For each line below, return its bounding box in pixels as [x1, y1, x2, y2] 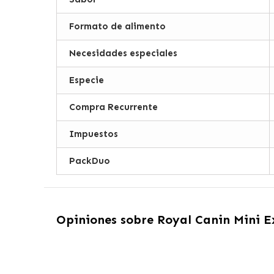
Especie [68, 74, 104, 86]
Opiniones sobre [56, 212, 157, 227]
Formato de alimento [68, 20, 166, 32]
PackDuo [68, 155, 110, 166]
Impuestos [68, 128, 118, 139]
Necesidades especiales [68, 47, 177, 59]
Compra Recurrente [68, 101, 158, 113]
